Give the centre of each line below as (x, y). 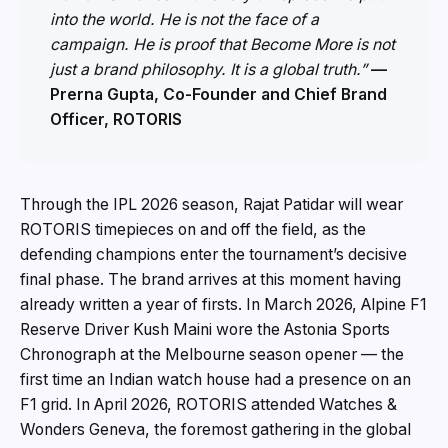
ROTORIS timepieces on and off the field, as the (193, 230)
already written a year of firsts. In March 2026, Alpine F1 (223, 305)
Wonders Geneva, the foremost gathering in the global (215, 430)
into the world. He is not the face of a (184, 20)
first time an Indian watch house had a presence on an (215, 380)
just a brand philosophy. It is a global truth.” (208, 70)
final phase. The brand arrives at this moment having (210, 280)
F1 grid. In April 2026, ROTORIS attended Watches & (208, 405)
